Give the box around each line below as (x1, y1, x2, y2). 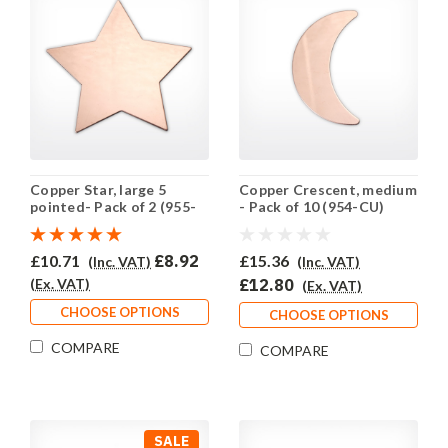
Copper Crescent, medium (239, 181, 417, 199)
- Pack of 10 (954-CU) (239, 198, 385, 216)
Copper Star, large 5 (30, 181, 166, 199)
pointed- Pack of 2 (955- (30, 198, 196, 216)
